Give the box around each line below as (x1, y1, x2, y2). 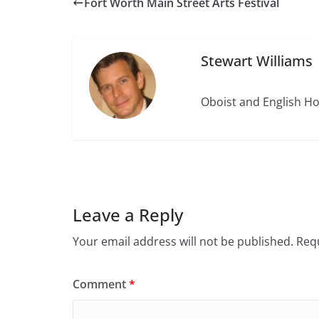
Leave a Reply (73, 202, 183, 226)
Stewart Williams (201, 51, 313, 70)
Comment (73, 276, 129, 292)
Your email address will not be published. (73, 233, 293, 249)
